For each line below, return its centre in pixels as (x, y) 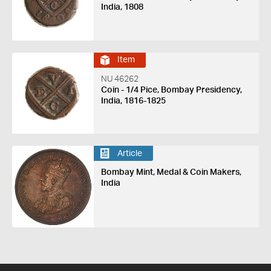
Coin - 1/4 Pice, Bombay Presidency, (171, 90)
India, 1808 (122, 7)
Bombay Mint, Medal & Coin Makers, (171, 173)
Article (129, 153)
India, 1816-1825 (133, 101)
